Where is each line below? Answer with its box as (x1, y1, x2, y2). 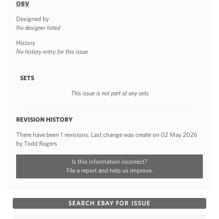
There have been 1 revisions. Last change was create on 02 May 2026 (16, 131, 197, 138)
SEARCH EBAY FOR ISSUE (68, 199, 151, 207)
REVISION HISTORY (16, 115, 73, 123)
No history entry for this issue (16, 47, 88, 55)
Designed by (16, 15, 49, 22)
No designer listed (16, 23, 60, 31)
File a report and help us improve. (66, 167, 153, 174)
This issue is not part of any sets (70, 89, 149, 97)
